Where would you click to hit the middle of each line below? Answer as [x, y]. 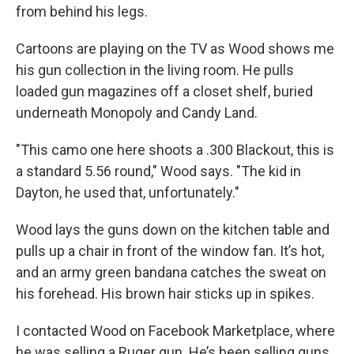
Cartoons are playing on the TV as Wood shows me [175, 49]
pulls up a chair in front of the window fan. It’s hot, [170, 251]
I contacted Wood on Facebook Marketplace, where [175, 331]
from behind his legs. [85, 11]
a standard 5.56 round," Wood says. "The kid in [158, 171]
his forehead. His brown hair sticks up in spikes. [165, 294]
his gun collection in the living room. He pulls [155, 70]
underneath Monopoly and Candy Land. [137, 113]
